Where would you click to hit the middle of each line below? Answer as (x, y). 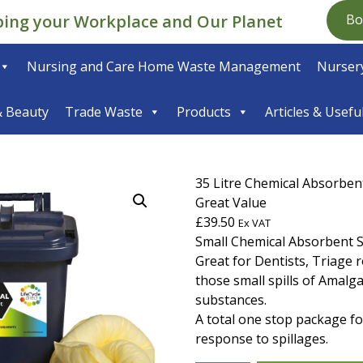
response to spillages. (262, 338)
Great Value (231, 202)
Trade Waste (104, 111)
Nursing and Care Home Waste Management (163, 66)
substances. (231, 299)
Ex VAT (255, 222)
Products (204, 111)
